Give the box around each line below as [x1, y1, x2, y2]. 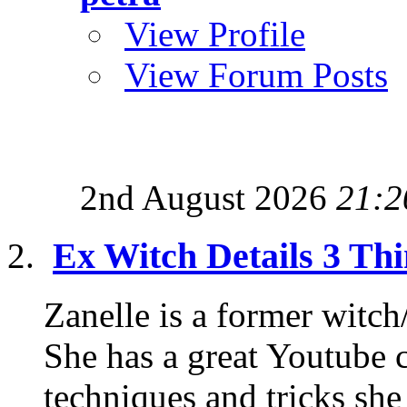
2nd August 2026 [80, 177, 336, 217]
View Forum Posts [124, 55, 388, 94]
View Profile [124, 14, 305, 54]
